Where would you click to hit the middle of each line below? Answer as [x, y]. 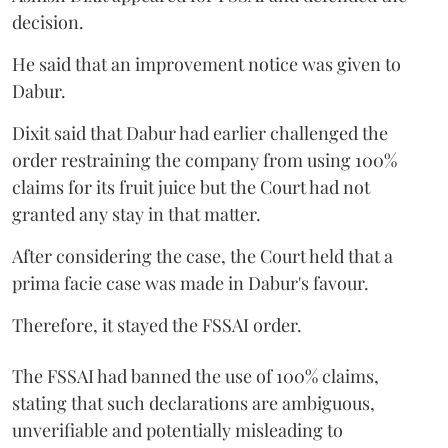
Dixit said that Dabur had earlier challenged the [200, 133]
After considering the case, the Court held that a [202, 256]
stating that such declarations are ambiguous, [193, 403]
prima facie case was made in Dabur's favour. [190, 283]
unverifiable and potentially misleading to [177, 430]
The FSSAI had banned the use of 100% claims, [195, 376]
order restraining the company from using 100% [204, 160]
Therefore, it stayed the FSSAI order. [157, 325]
